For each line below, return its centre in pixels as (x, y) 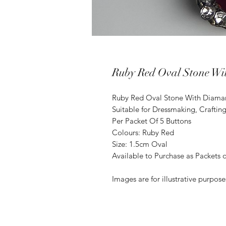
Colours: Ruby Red (143, 133)
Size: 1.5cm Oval (140, 144)
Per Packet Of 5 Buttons (152, 121)
